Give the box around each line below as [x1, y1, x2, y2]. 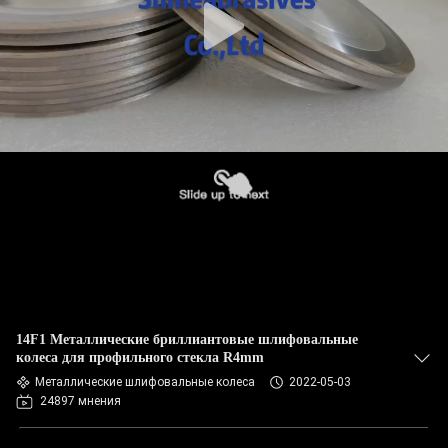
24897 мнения [40, 394, 121, 408]
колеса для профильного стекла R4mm [16, 350, 264, 365]
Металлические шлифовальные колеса [35, 375, 255, 389]
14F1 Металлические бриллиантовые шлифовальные [16, 332, 358, 347]
